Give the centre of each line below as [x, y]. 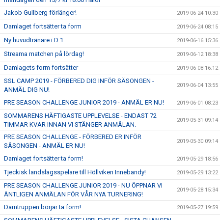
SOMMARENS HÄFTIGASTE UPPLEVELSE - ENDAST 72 [80, 116]
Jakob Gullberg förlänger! [40, 13]
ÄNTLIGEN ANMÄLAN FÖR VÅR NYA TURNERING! [73, 194]
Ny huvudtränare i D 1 [34, 40]
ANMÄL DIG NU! [27, 90]
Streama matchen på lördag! [44, 54]
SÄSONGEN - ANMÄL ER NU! [44, 146]
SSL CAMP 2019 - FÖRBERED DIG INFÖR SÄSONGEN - [79, 81]
